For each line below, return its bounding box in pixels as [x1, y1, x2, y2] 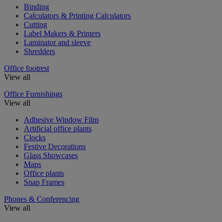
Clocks [24, 133, 46, 142]
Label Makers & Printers [24, 29, 101, 38]
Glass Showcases [24, 151, 78, 160]
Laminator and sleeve [24, 38, 91, 47]
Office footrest [4, 63, 49, 72]
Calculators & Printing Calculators [24, 11, 131, 20]
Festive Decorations [24, 142, 86, 151]
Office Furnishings [4, 89, 62, 98]
